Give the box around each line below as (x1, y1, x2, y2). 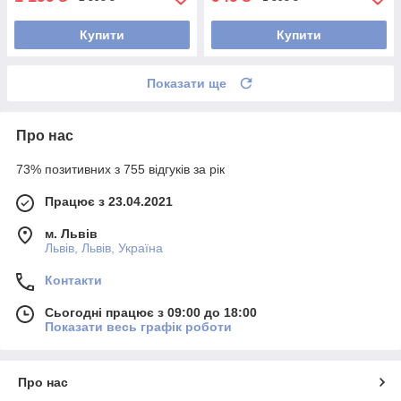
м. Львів (45, 226, 98, 242)
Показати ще (147, 76, 226, 91)
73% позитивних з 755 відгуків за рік (16, 162, 225, 177)
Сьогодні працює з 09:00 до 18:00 (45, 305, 257, 320)
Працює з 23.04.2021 (45, 194, 173, 209)
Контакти (45, 273, 102, 288)
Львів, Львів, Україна (45, 241, 163, 256)
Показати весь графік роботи (45, 320, 232, 335)
